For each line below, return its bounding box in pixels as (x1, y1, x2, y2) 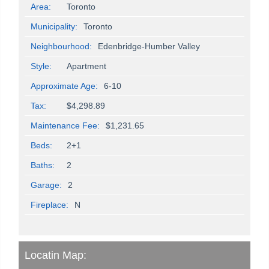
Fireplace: (31, 200, 68, 210)
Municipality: (31, 22, 77, 32)
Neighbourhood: (31, 41, 92, 52)
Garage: (31, 180, 62, 190)
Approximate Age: (31, 81, 98, 91)
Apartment (67, 61, 106, 71)
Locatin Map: (25, 249, 86, 262)
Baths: (31, 160, 55, 171)
